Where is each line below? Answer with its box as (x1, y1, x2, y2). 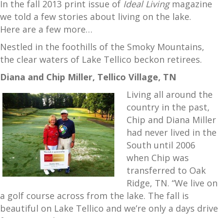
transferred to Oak (127, 164, 206, 176)
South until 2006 (127, 139, 195, 151)
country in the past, (127, 101, 210, 113)
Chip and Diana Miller (127, 113, 216, 126)
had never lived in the (127, 126, 217, 138)
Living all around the (127, 88, 213, 100)
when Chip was (127, 151, 189, 163)
